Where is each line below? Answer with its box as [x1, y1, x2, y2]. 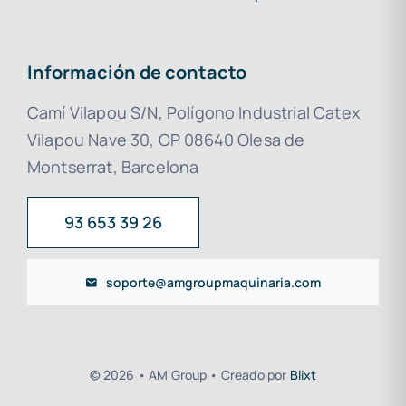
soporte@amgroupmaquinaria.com [106, 274, 322, 292]
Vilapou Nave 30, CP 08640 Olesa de [26, 129, 305, 151]
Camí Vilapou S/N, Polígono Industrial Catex [26, 101, 360, 124]
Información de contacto [26, 60, 246, 85]
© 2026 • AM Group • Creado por [89, 366, 290, 384]
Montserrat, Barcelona [26, 156, 199, 179]
